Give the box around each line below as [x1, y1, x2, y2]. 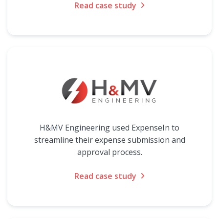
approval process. [77, 147, 142, 157]
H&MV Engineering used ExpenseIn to [40, 122, 179, 133]
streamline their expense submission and [34, 134, 185, 145]
